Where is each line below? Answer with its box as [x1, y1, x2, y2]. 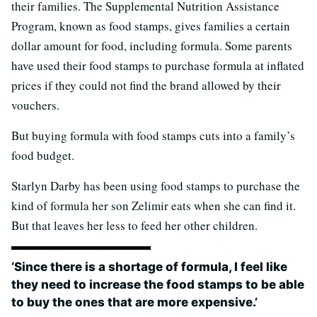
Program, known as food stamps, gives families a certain [11, 18, 290, 35]
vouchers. [11, 97, 59, 114]
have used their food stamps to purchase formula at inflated [11, 57, 304, 74]
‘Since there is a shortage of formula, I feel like [11, 260, 287, 275]
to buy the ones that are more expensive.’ [11, 295, 258, 310]
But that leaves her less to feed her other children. [11, 217, 258, 234]
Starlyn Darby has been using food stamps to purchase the [11, 178, 300, 195]
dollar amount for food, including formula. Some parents [11, 38, 292, 54]
